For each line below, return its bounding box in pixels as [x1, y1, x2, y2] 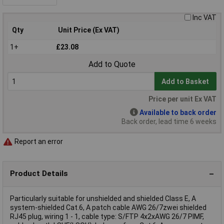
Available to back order [139, 108, 216, 116]
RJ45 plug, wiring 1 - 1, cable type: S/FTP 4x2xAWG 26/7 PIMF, [10, 212, 204, 220]
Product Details [10, 169, 68, 178]
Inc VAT [192, 13, 216, 21]
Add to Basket [161, 77, 209, 85]
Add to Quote [88, 59, 135, 69]
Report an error [13, 137, 63, 146]
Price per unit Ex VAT [148, 94, 216, 103]
